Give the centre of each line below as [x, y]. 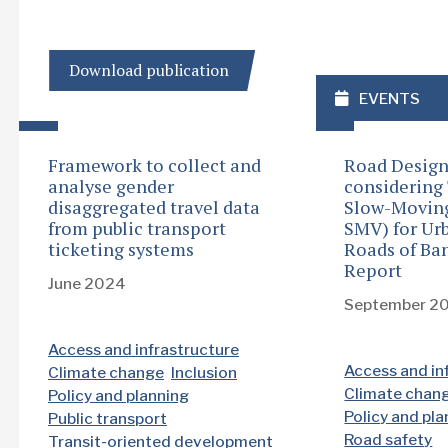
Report [373, 270]
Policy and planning [118, 396]
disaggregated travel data [154, 207]
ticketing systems [121, 249]
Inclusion [204, 373]
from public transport [137, 228]
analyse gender [111, 186]
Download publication [149, 70]
